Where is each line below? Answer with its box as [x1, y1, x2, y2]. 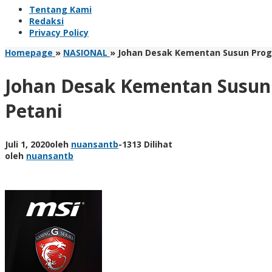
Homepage [5, 47, 53, 58]
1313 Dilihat [122, 138, 172, 150]
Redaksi [29, 15, 64, 27]
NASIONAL [63, 47, 107, 58]
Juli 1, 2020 [5, 138, 50, 150]
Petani [5, 98, 63, 123]
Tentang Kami [29, 4, 92, 15]
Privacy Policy [29, 27, 89, 38]
